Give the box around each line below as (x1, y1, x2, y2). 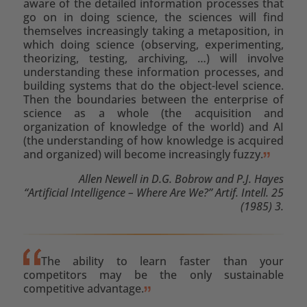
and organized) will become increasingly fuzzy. (23, 146, 263, 162)
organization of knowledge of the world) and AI (23, 119, 284, 134)
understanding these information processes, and (23, 64, 284, 79)
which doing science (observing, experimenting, (23, 36, 284, 52)
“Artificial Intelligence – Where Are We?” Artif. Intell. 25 (24, 184, 284, 200)
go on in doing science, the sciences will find (23, 9, 284, 25)
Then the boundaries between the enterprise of (23, 91, 284, 107)
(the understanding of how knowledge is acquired (23, 132, 284, 148)
